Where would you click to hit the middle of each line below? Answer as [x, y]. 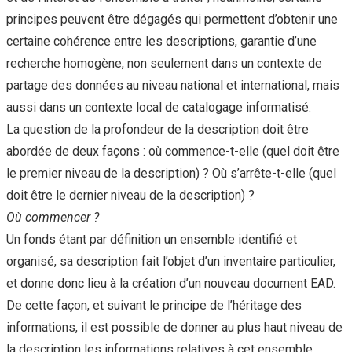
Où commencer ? [53, 218]
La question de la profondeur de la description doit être [158, 130]
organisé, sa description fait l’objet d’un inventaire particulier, [171, 262]
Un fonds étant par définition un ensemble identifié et [152, 240]
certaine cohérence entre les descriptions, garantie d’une [161, 42]
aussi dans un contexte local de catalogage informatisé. [159, 108]
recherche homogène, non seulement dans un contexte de [164, 64]
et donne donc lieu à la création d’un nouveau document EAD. [171, 284]
